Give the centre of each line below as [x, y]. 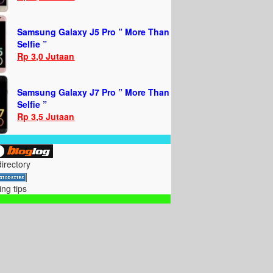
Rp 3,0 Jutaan [46, 56]
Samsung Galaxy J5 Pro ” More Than [94, 32]
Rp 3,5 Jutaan [46, 116]
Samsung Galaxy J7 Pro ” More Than [94, 92]
